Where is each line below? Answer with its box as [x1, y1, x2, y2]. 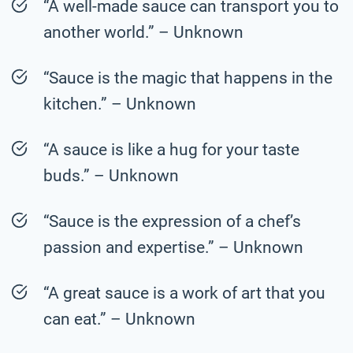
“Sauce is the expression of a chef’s [43, 211, 301, 231]
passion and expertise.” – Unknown [43, 237, 303, 257]
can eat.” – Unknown [43, 309, 195, 329]
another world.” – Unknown [43, 22, 243, 42]
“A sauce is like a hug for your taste [43, 139, 299, 159]
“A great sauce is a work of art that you [43, 283, 325, 303]
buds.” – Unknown [43, 165, 179, 185]
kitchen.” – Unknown [43, 94, 196, 113]
